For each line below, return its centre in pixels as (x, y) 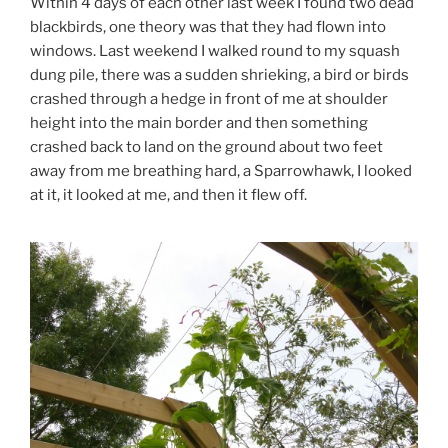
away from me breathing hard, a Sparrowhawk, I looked (221, 170)
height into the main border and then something (199, 122)
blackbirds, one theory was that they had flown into (208, 26)
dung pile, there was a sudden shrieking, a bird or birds (219, 74)
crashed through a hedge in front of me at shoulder (209, 98)
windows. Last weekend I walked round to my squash (215, 50)
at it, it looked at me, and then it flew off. (168, 194)
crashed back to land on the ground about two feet (206, 146)
